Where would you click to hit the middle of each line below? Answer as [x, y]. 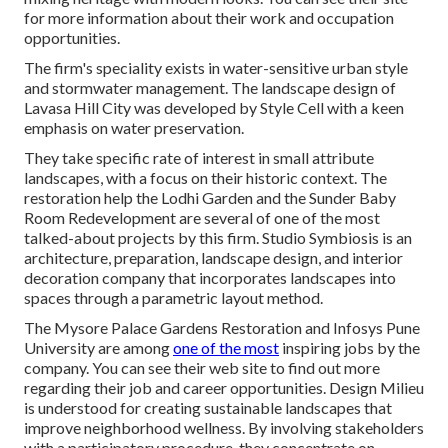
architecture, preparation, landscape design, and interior [213, 258]
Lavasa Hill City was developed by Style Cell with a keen [214, 108]
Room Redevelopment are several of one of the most [202, 218]
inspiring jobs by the [349, 348]
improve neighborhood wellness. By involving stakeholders [224, 428]
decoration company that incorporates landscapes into [210, 278]
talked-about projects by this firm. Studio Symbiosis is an [218, 238]
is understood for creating [114, 408]
